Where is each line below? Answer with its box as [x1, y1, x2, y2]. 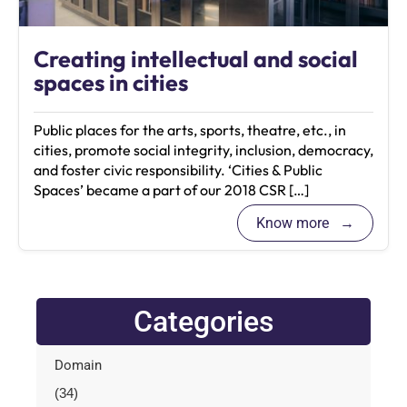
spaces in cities [34, 68, 188, 97]
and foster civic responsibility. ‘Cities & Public [34, 161, 323, 179]
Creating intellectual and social [34, 45, 358, 74]
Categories [134, 304, 273, 339]
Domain [55, 357, 102, 373]
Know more [256, 214, 333, 232]
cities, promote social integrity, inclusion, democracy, [34, 141, 373, 159]
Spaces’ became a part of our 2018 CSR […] [34, 181, 309, 199]
